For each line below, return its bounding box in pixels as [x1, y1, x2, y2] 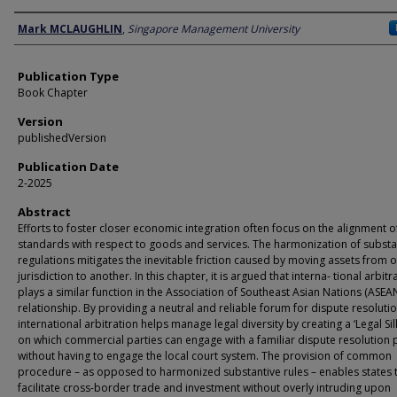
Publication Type [18, 68, 119, 84]
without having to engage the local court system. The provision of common [18, 348, 392, 363]
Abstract [18, 204, 71, 220]
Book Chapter [18, 85, 88, 100]
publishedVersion [18, 130, 106, 145]
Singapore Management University [128, 21, 300, 36]
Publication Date [18, 159, 119, 175]
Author [14, 15, 59, 42]
